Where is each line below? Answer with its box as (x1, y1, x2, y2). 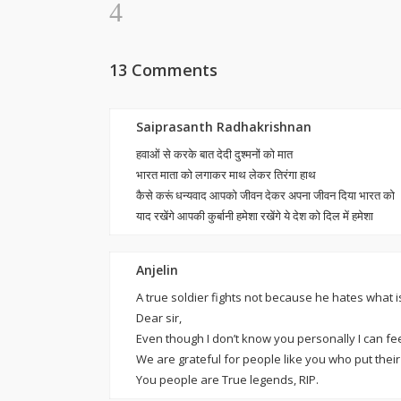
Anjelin (136, 261, 178, 278)
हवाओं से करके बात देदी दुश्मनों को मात (136, 146, 293, 162)
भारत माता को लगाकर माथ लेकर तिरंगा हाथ (136, 166, 316, 183)
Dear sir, (136, 310, 182, 326)
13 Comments (109, 59, 218, 81)
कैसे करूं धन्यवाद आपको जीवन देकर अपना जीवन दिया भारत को (136, 187, 395, 203)
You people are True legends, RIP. (136, 371, 319, 388)
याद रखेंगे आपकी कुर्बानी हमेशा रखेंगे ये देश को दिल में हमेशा (136, 208, 373, 224)
